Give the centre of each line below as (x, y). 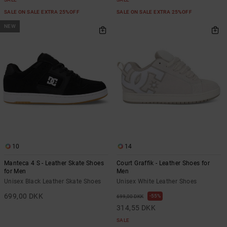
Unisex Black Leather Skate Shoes (53, 182)
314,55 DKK (136, 208)
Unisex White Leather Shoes (157, 182)
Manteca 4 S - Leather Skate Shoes (54, 163)
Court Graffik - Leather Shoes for (163, 163)
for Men (15, 172)
